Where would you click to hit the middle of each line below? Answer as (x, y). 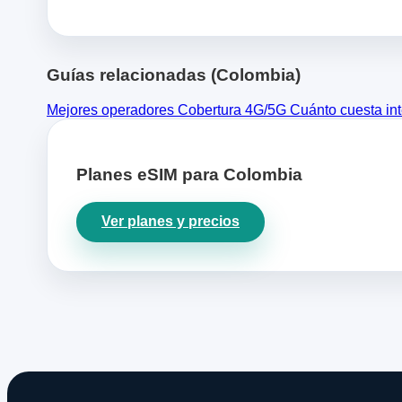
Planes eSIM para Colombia (189, 174)
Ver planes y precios (170, 222)
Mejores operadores (112, 110)
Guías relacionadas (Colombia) (174, 75)
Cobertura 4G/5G (234, 110)
